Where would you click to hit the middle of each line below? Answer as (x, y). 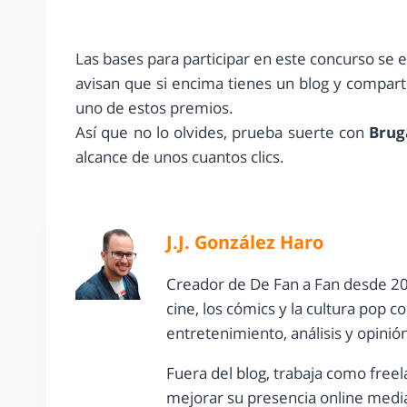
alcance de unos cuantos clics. (180, 157)
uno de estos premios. (154, 108)
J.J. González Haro (245, 242)
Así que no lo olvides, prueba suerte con (223, 133)
